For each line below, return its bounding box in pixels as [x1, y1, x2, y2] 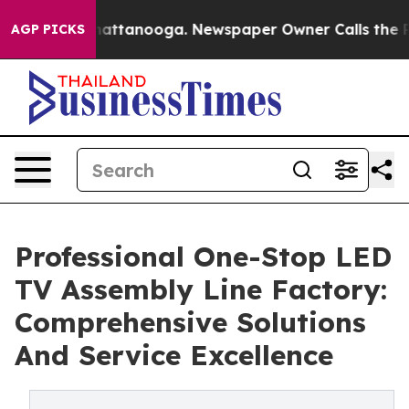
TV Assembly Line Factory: [15, 272, 387, 307]
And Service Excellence [15, 338, 333, 372]
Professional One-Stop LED [15, 239, 392, 274]
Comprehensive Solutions [15, 305, 366, 340]
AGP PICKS [11, 21, 85, 37]
